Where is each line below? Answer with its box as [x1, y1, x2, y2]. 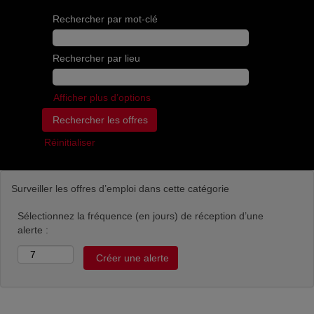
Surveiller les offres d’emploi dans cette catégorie [11, 183, 229, 194]
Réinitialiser [44, 137, 95, 148]
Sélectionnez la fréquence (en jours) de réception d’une [18, 210, 264, 221]
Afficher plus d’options [53, 92, 151, 103]
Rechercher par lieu [53, 53, 140, 64]
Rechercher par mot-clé [53, 13, 158, 25]
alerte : [18, 224, 48, 235]
